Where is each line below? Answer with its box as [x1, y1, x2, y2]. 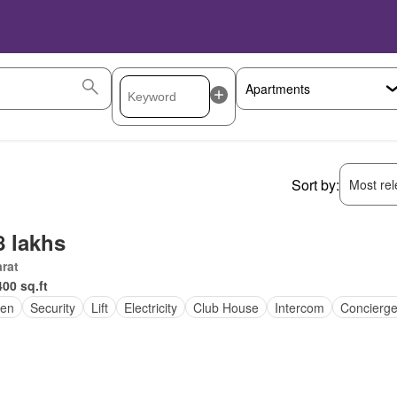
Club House [192, 298, 259, 316]
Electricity [123, 298, 177, 316]
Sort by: [292, 174, 339, 195]
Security [29, 298, 75, 316]
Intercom [274, 298, 324, 316]
